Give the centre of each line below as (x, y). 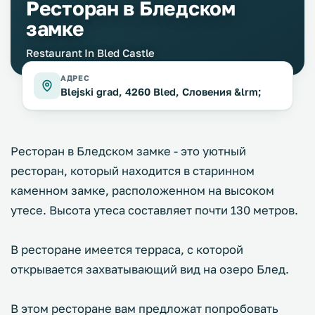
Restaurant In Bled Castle (91, 53)
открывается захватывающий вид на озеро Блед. (150, 269)
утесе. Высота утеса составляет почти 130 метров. (154, 210)
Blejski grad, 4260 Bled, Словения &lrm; (161, 92)
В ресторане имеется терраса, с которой (127, 250)
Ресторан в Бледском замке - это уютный (128, 151)
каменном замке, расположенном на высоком (142, 191)
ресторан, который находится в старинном (133, 171)
